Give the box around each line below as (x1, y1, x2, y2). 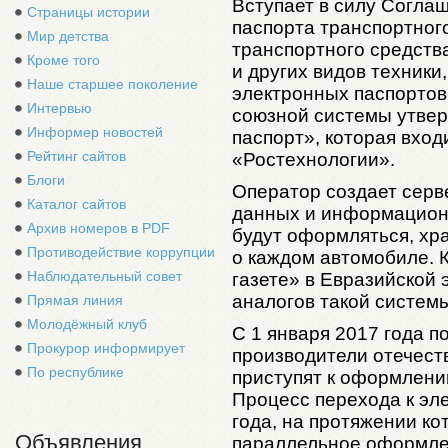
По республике (27, 364, 124, 380)
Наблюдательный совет (27, 268, 182, 284)
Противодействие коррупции (27, 244, 215, 260)
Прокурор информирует (27, 340, 185, 356)
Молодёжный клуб (27, 316, 147, 332)
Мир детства (27, 28, 109, 44)
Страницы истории (27, 4, 150, 20)
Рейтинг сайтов (27, 148, 126, 164)
